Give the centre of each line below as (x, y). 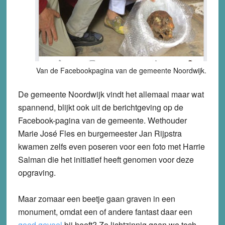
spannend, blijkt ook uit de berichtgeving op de (100, 107)
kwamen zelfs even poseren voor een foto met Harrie (111, 147)
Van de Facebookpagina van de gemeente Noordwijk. (121, 71)
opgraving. (37, 173)
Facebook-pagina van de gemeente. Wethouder (102, 121)
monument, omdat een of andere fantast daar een (105, 212)
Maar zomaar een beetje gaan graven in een (96, 199)
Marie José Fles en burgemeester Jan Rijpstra (100, 134)
